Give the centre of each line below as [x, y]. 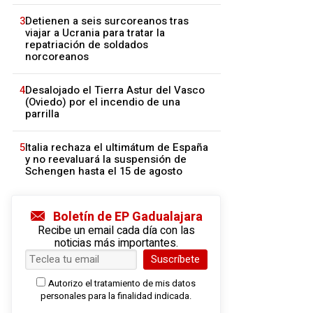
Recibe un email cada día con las [116, 231]
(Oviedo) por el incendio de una [103, 102]
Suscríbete [175, 259]
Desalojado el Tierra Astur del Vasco [115, 90]
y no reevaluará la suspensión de [106, 159]
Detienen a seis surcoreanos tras [107, 21]
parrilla [42, 114]
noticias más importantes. [116, 243]
